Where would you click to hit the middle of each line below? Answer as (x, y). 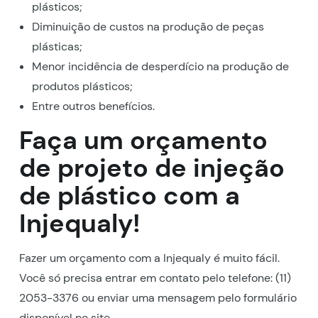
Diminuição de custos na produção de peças (148, 26)
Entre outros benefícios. (93, 106)
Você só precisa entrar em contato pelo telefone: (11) (155, 278)
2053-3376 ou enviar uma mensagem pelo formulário (158, 297)
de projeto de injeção (152, 168)
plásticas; (57, 46)
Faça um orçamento (143, 140)
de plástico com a (129, 195)
